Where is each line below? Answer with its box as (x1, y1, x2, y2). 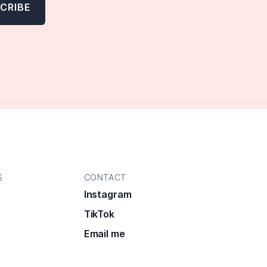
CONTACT (83, 172, 127, 183)
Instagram (83, 188, 132, 201)
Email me (83, 228, 125, 240)
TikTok (83, 208, 114, 221)
